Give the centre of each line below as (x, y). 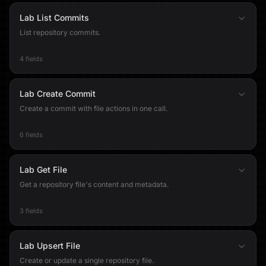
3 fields (31, 211)
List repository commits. (60, 32)
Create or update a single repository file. (87, 260)
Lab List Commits (54, 18)
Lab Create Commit (58, 94)
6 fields (31, 135)
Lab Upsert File (50, 246)
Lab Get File (43, 170)
